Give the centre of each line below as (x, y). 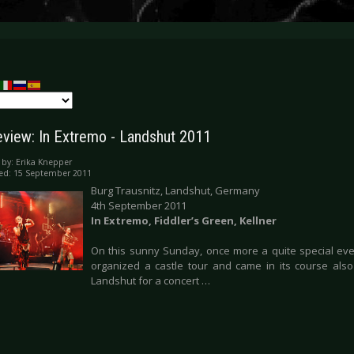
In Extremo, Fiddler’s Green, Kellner (184, 221)
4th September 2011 (139, 206)
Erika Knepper (44, 162)
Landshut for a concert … (151, 281)
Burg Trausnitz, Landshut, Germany (175, 191)
